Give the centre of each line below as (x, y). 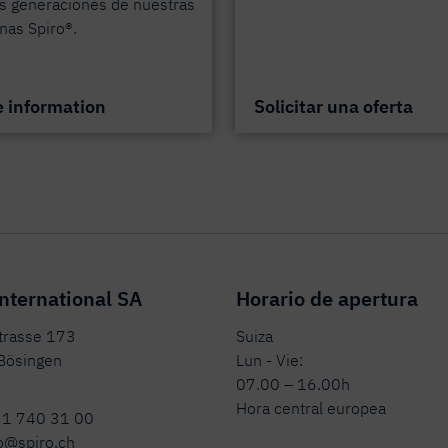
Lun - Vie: (269, 360)
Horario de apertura (326, 299)
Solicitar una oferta (333, 107)
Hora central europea (310, 408)
